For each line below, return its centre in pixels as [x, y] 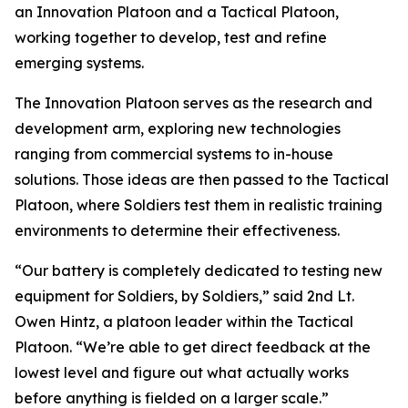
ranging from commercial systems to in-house [174, 154]
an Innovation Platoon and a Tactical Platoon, [177, 12]
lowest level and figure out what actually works [182, 372]
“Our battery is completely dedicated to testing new [199, 270]
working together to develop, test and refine [171, 37]
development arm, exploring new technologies [178, 128]
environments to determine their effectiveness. [177, 230]
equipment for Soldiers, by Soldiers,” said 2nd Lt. [184, 296]
